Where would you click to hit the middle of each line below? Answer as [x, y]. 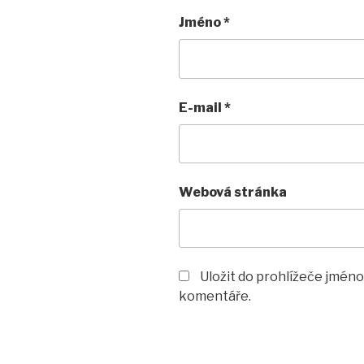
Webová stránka [233, 192]
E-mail [201, 107]
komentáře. [215, 297]
